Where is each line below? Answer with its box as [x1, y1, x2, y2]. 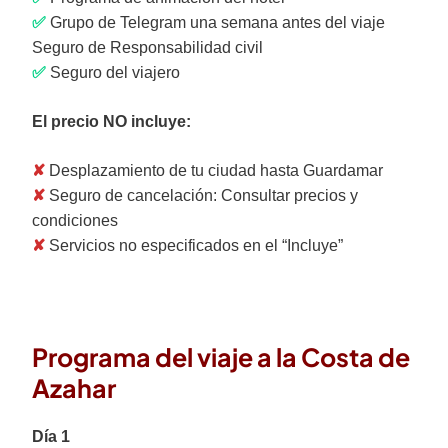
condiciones [32, 212, 118, 229]
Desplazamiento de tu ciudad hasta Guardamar [45, 162, 383, 179]
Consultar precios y [221, 187, 358, 204]
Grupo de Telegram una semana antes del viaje [46, 14, 385, 31]
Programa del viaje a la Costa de [32, 341, 410, 373]
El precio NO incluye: [32, 113, 191, 130]
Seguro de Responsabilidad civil [32, 39, 263, 56]
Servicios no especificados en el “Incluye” [45, 237, 343, 254]
